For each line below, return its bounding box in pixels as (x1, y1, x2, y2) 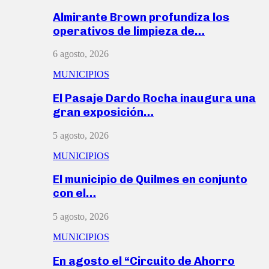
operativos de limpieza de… (53, 23, 205, 38)
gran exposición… (53, 104, 154, 119)
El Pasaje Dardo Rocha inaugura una (53, 91, 256, 105)
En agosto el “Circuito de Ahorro (53, 253, 235, 268)
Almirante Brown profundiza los (53, 10, 229, 24)
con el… (53, 186, 96, 201)
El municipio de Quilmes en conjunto (53, 172, 247, 187)
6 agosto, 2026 (53, 49, 109, 59)
